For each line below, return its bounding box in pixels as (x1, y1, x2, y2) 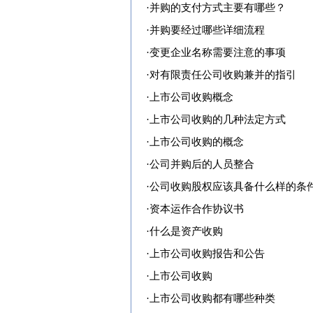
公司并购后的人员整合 (150, 159, 254, 170)
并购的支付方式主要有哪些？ (150, 2, 286, 13)
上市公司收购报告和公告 (150, 248, 265, 259)
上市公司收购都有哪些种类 (150, 293, 275, 304)
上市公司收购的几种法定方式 (150, 114, 286, 125)
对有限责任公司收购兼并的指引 (150, 69, 296, 80)
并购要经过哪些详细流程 (150, 24, 265, 36)
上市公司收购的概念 (150, 136, 244, 147)
